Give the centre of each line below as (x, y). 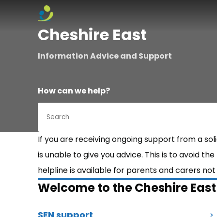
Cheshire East (92, 35)
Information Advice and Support (105, 56)
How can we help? (74, 91)
